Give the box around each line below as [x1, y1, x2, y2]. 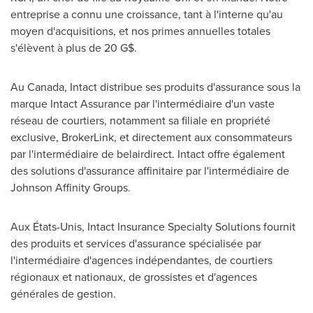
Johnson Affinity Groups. [10, 180, 131, 195]
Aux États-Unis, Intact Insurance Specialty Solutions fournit [10, 219, 296, 234]
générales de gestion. [10, 286, 116, 301]
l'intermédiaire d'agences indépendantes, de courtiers [10, 252, 272, 268]
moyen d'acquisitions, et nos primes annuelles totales [10, 23, 270, 38]
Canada [27, 79, 64, 94]
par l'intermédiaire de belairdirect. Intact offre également [10, 146, 285, 161]
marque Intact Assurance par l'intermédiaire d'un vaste [10, 96, 275, 111]
